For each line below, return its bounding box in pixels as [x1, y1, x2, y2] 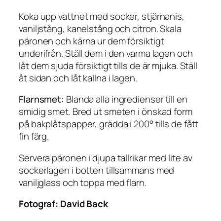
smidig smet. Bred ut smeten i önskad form [19, 105, 192, 118]
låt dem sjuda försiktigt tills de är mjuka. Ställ [19, 59, 198, 72]
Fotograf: [19, 197, 60, 211]
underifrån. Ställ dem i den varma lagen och [19, 46, 193, 60]
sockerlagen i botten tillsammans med [19, 163, 175, 177]
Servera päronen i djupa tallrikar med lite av [19, 151, 192, 164]
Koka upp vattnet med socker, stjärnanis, [19, 9, 184, 23]
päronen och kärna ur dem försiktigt [19, 34, 164, 47]
